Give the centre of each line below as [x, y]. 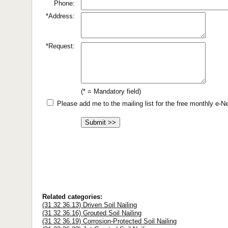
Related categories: [72, 196]
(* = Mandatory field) [111, 91]
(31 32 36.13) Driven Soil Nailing [90, 205]
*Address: [60, 16]
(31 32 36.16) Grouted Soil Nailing [92, 213]
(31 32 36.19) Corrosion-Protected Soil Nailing [109, 221]
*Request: [60, 46]
